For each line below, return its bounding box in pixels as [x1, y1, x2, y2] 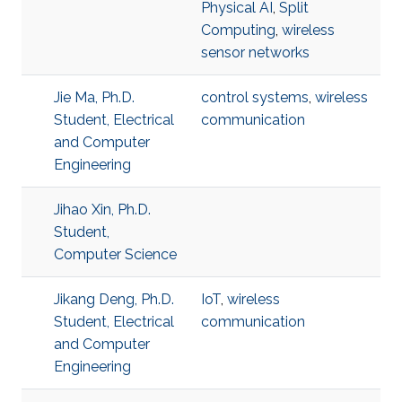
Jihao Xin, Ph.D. [54, 201, 151, 218]
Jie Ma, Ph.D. [54, 89, 135, 106]
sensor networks [201, 44, 310, 61]
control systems [201, 89, 309, 106]
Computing [201, 22, 275, 39]
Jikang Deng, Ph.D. [54, 291, 174, 308]
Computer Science [54, 246, 177, 263]
